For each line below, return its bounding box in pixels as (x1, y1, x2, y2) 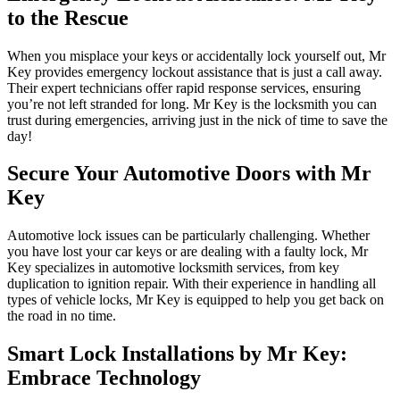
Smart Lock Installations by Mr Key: (7, 342, 347, 366)
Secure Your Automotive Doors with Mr (7, 162, 371, 186)
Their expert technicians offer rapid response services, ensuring (7, 79, 361, 96)
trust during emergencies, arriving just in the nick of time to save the (7, 112, 387, 128)
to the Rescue (7, 5, 129, 29)
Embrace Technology (7, 366, 201, 390)
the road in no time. (7, 308, 116, 324)
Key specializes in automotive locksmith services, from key (7, 260, 339, 276)
